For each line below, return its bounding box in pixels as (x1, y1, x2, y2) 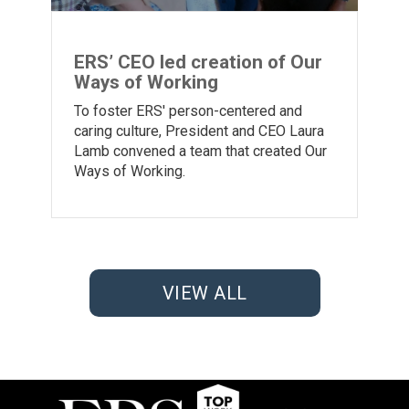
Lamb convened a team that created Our (74, 142, 327, 160)
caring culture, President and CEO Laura (74, 121, 324, 140)
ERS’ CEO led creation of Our (74, 50, 322, 73)
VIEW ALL (162, 281, 247, 304)
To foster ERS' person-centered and (74, 101, 302, 120)
